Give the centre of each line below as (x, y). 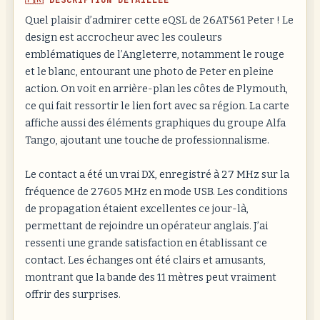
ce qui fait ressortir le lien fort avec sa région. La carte (157, 106)
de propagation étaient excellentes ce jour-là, (137, 209)
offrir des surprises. (73, 295)
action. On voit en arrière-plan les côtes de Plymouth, (156, 89)
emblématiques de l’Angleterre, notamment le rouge (155, 55)
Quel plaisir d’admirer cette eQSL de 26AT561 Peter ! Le (159, 20)
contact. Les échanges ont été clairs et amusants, (145, 260)
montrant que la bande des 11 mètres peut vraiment (151, 277)
